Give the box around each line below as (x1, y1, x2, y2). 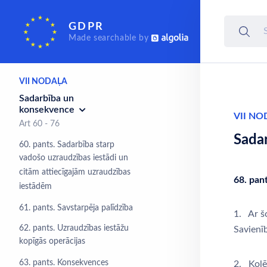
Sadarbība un (19, 94, 74, 103)
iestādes (19, 21, 59, 31)
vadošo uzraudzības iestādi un (19, 154, 128, 163)
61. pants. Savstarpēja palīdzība (19, 204, 133, 212)
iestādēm (19, 182, 52, 192)
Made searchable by (69, 33, 152, 42)
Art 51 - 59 (19, 36, 60, 45)
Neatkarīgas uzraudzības (19, 10, 121, 20)
